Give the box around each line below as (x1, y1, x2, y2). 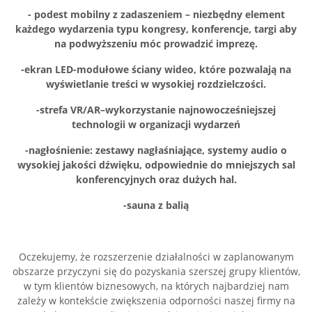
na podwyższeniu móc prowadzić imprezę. (54, 37, 258, 51)
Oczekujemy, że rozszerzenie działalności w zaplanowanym (18, 250, 294, 264)
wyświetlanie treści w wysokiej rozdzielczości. (46, 77, 266, 91)
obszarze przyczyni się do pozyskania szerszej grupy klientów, (12, 265, 300, 279)
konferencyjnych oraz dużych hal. (75, 173, 237, 187)
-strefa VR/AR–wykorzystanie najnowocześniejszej (36, 103, 276, 117)
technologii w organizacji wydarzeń (72, 118, 240, 132)
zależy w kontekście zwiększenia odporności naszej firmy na (17, 294, 295, 308)
